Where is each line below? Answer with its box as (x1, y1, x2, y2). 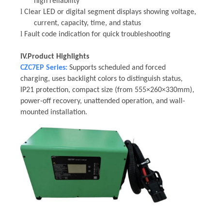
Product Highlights (27, 52, 89, 61)
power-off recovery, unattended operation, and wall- (20, 97, 185, 105)
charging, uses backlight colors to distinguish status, (20, 75, 183, 83)
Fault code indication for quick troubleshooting (24, 30, 170, 38)
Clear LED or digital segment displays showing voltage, (24, 8, 196, 16)
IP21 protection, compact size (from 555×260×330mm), (20, 86, 194, 94)
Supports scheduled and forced (69, 63, 166, 72)
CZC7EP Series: (20, 63, 67, 72)
